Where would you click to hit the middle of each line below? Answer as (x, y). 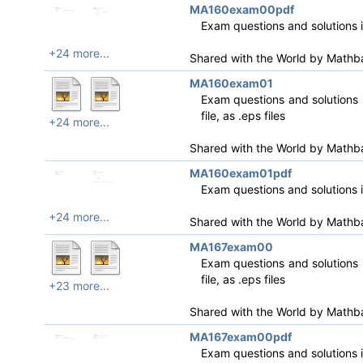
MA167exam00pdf (240, 337)
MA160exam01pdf (240, 173)
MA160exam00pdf (241, 9)
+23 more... (79, 286)
